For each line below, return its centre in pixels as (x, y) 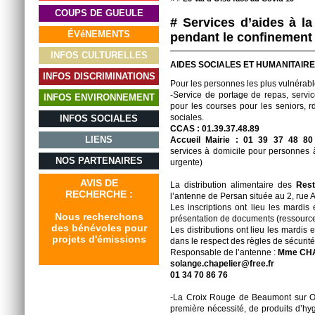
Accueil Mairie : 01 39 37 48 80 (242, 140)
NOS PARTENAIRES (99, 161)
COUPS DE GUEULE (99, 13)
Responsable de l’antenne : (224, 252)
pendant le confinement (241, 37)
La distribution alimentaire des (233, 185)
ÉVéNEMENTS (99, 34)
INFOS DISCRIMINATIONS (99, 76)
